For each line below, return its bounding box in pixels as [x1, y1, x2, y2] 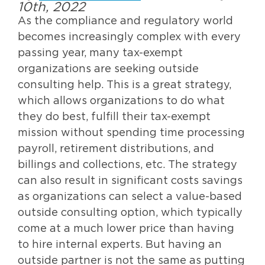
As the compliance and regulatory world [18, 16, 233, 27]
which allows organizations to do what [18, 96, 225, 106]
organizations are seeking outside [18, 64, 199, 75]
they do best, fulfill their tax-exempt [18, 112, 211, 122]
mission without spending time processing [18, 128, 245, 138]
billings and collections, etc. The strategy [18, 160, 237, 170]
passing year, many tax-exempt [18, 48, 183, 59]
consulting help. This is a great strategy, [18, 80, 231, 91]
